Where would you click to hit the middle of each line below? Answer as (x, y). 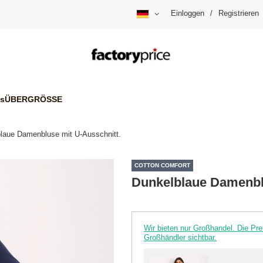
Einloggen (188, 14)
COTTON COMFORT (162, 166)
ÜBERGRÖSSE (33, 99)
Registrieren (239, 14)
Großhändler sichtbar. (180, 237)
